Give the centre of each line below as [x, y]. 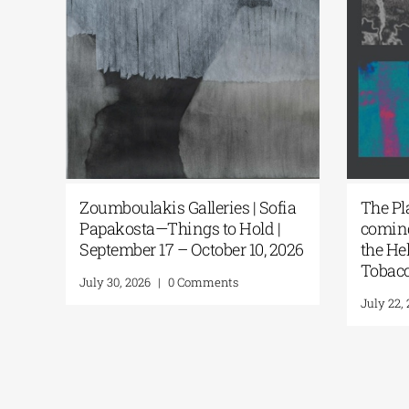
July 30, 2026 [121, 282]
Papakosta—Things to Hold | [186, 228]
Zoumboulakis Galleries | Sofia [194, 207]
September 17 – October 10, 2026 [198, 249]
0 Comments [209, 282]
